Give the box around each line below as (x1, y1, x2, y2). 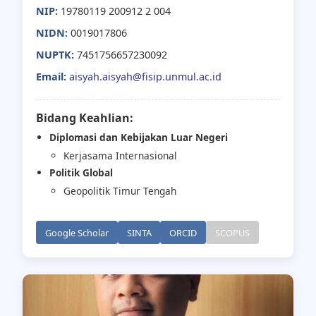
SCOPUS (214, 226, 250, 239)
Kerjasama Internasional (63, 149, 177, 163)
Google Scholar (44, 226, 109, 239)
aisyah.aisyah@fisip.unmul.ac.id (69, 69, 222, 83)
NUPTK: (36, 47, 75, 61)
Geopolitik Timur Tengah (63, 184, 176, 198)
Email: (36, 69, 67, 83)
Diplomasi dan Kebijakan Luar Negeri (49, 130, 229, 145)
